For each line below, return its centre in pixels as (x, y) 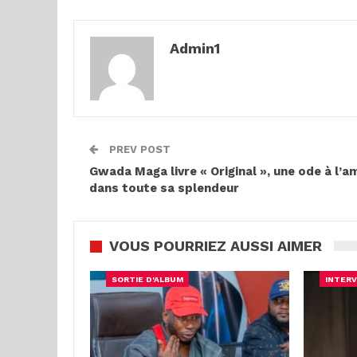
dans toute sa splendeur (164, 188)
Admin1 (195, 48)
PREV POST (138, 149)
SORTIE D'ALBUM (147, 279)
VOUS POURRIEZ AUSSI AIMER (216, 246)
